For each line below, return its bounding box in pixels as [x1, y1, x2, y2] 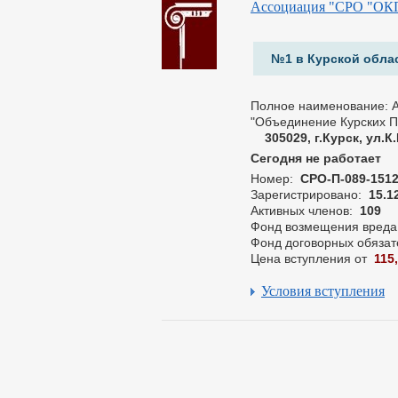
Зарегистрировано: [251, 187, 365, 202]
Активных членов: [251, 203, 356, 218]
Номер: [251, 171, 297, 186]
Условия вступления [261, 283, 385, 298]
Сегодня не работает [251, 151, 381, 165]
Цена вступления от [251, 251, 370, 266]
